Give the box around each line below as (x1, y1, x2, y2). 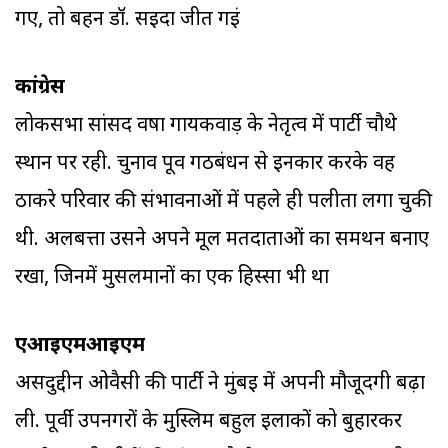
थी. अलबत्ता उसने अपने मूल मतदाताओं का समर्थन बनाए (15, 227, 429, 254)
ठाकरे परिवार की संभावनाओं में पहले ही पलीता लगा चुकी (15, 189, 432, 216)
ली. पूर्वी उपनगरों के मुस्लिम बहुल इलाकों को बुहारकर (15, 409, 402, 436)
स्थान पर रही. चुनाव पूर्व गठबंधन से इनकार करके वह (15, 151, 395, 178)
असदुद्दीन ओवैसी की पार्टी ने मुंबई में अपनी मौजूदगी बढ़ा (15, 371, 425, 398)
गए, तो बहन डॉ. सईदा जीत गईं (15, 7, 240, 34)
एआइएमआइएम (15, 333, 145, 360)
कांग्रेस (15, 75, 65, 102)
